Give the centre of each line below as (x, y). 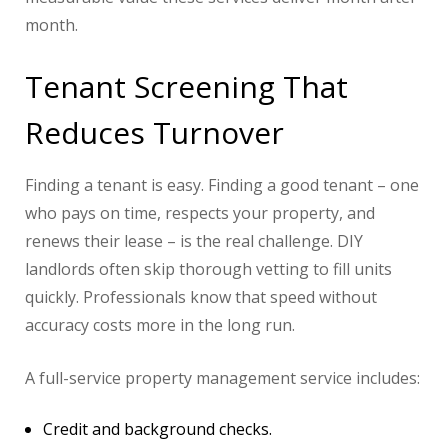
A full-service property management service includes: (222, 378)
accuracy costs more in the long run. (160, 325)
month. (51, 25)
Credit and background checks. (157, 429)
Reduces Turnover (154, 133)
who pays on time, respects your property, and (200, 213)
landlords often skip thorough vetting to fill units (208, 269)
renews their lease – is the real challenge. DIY (194, 241)
